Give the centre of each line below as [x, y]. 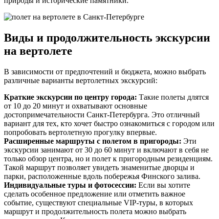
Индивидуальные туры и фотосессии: [70, 185]
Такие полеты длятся [173, 97]
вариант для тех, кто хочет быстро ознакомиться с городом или [109, 124]
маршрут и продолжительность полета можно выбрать [95, 212]
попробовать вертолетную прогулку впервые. [80, 132]
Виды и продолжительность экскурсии [107, 38]
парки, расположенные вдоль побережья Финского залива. [102, 176]
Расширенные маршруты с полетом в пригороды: [93, 141]
